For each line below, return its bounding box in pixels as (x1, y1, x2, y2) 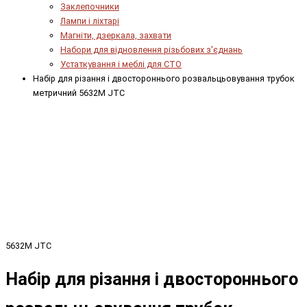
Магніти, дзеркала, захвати (60, 29, 171, 40)
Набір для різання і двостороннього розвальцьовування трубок (33, 73, 295, 84)
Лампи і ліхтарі (60, 15, 119, 26)
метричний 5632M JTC (33, 87, 125, 98)
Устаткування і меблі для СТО (60, 58, 182, 69)
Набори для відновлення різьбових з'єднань (60, 44, 243, 55)
